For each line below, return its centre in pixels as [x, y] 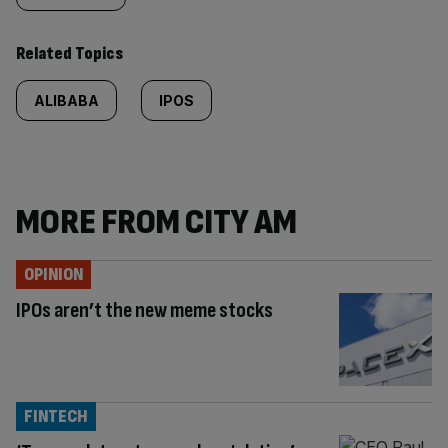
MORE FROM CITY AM [156, 222]
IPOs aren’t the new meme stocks [144, 310]
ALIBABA [66, 100]
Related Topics [69, 53]
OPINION [53, 274]
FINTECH [56, 416]
